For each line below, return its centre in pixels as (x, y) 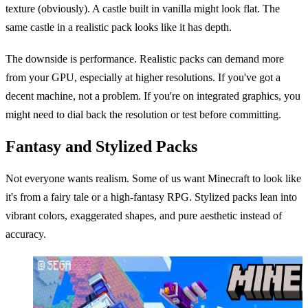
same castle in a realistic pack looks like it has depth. (119, 27)
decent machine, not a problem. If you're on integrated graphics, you (153, 96)
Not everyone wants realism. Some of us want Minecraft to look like (153, 179)
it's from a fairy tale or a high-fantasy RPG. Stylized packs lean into (151, 197)
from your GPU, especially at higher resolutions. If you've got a (143, 77)
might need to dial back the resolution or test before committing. (143, 114)
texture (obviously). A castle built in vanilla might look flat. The (143, 9)
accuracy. (26, 234)
